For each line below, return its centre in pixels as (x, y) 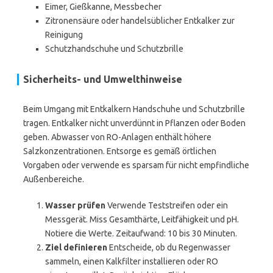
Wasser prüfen (75, 205)
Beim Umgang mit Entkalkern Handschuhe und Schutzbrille (134, 109)
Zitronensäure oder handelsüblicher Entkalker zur (140, 21)
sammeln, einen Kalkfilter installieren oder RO (132, 261)
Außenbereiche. (54, 179)
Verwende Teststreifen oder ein (167, 205)
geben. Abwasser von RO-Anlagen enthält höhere (117, 137)
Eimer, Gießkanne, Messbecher (103, 7)
